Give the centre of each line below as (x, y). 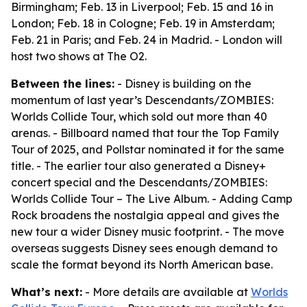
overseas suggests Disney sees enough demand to (144, 248)
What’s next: (47, 292)
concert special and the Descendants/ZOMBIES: (139, 182)
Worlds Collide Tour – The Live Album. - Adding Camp (152, 199)
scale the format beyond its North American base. (142, 265)
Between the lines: (63, 84)
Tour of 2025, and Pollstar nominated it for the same (148, 149)
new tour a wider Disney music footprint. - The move (148, 232)
